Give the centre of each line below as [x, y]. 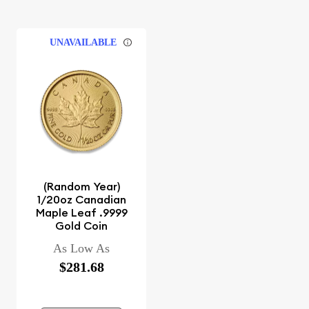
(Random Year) [81, 186]
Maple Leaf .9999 [81, 212]
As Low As [81, 248]
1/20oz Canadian [81, 199]
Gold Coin [81, 226]
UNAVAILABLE [83, 42]
